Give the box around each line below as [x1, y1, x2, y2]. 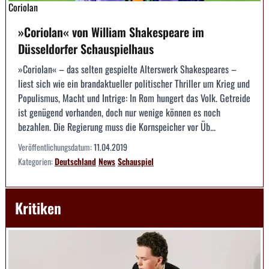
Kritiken [15, 197, 61, 219]
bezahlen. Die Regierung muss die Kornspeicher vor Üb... [18, 119, 216, 134]
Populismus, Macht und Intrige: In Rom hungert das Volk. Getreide [18, 91, 250, 106]
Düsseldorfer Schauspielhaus [18, 40, 154, 58]
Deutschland [55, 155, 96, 168]
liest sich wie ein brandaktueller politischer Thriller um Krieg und [18, 76, 250, 91]
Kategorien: [18, 155, 55, 168]
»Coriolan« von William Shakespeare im [18, 23, 204, 41]
